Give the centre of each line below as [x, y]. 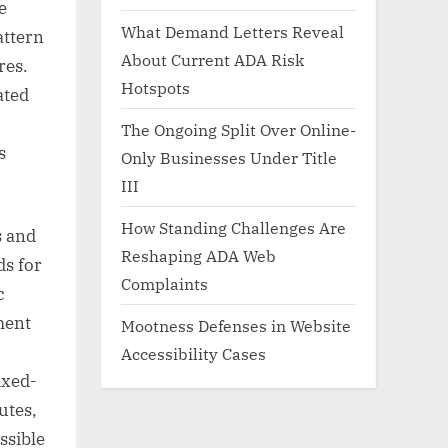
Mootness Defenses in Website [236, 325]
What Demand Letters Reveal [232, 31]
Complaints [164, 283]
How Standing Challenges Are [233, 227]
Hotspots [155, 87]
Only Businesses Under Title [229, 157]
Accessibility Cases [193, 353]
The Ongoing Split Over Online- [238, 129]
